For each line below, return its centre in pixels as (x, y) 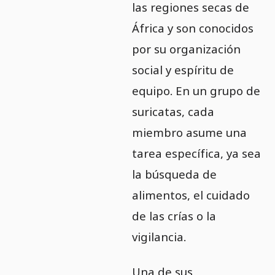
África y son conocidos (192, 28)
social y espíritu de (183, 70)
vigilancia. (159, 237)
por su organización (186, 49)
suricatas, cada (173, 112)
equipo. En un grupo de (196, 91)
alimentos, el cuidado (191, 195)
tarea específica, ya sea (196, 153)
